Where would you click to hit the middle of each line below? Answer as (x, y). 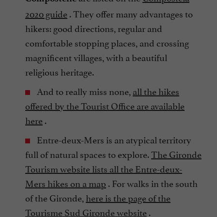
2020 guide (46, 13)
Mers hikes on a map (66, 183)
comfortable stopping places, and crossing (107, 42)
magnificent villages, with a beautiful (96, 57)
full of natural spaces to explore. (88, 154)
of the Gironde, (55, 197)
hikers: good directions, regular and (94, 28)
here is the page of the (128, 197)
